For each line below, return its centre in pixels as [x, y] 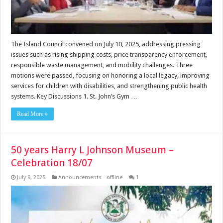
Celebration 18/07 [52, 163]
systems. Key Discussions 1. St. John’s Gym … [74, 96]
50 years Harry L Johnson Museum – [93, 150]
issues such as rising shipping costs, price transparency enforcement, [109, 54]
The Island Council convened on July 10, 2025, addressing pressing [106, 44]
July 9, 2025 [31, 177]
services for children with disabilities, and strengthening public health [109, 86]
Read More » [33, 114]
